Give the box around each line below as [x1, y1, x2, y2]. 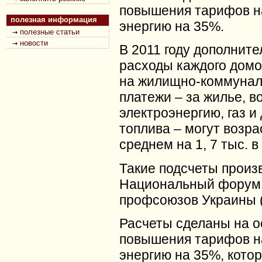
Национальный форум [119, 176, 261, 192]
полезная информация [11, 15, 97, 24]
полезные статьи [20, 27, 80, 36]
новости [20, 39, 48, 47]
